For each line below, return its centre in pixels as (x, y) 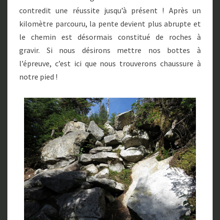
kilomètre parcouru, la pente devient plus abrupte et (110, 24)
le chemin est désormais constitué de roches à (110, 37)
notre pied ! (38, 77)
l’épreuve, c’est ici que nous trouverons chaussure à (110, 64)
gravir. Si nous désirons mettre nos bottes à (110, 50)
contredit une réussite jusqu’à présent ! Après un (110, 11)
